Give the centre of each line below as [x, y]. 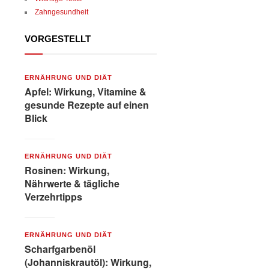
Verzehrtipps [53, 197]
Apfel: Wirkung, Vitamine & [86, 91]
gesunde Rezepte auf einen [87, 104]
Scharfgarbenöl [60, 249]
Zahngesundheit [62, 12]
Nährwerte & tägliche [72, 184]
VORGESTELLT [58, 38]
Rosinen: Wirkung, [67, 171]
